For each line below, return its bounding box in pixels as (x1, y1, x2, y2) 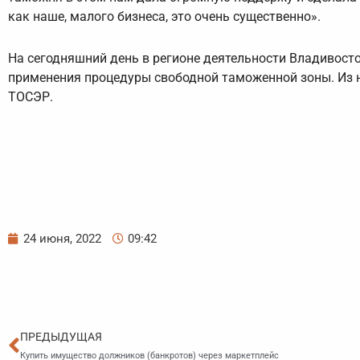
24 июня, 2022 (23, 231, 101, 247)
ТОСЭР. (8, 89, 53, 105)
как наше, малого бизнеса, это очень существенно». (8, 9, 321, 25)
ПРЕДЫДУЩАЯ (20, 330, 102, 344)
